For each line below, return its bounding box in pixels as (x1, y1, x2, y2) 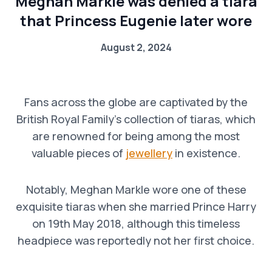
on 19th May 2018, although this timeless (32, 216, 240, 231)
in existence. (172, 145, 240, 160)
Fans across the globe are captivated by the (24, 94, 248, 109)
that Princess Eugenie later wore (20, 10, 252, 30)
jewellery (126, 145, 172, 160)
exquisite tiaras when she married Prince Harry (16, 199, 256, 214)
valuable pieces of (32, 145, 126, 160)
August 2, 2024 (100, 40, 172, 54)
